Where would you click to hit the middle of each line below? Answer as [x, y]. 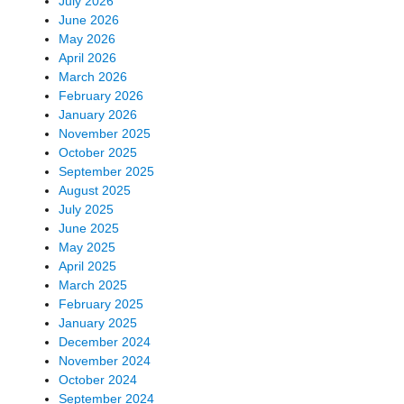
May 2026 [87, 38]
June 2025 [89, 228]
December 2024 [105, 341]
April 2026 [87, 57]
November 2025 [105, 133]
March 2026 [93, 76]
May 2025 [87, 247]
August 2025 [95, 190]
